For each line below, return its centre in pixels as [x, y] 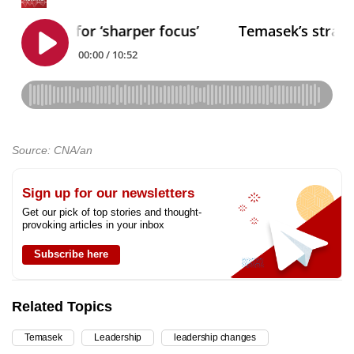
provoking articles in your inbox [93, 225]
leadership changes [215, 338]
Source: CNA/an [52, 151]
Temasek [43, 338]
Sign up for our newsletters [108, 194]
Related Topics [62, 307]
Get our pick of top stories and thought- [112, 213]
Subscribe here [71, 254]
